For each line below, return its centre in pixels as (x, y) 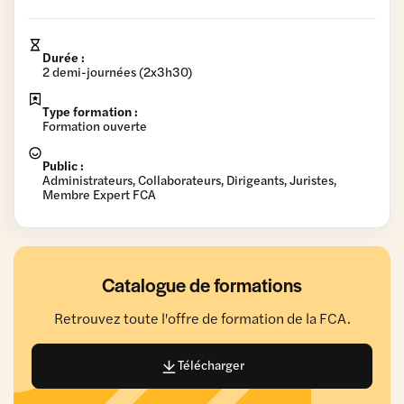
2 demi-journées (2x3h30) (117, 71)
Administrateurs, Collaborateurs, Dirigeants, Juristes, (189, 179)
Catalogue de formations (202, 285)
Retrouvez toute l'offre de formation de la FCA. (202, 318)
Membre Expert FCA (99, 194)
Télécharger (211, 364)
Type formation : (90, 111)
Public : (63, 165)
